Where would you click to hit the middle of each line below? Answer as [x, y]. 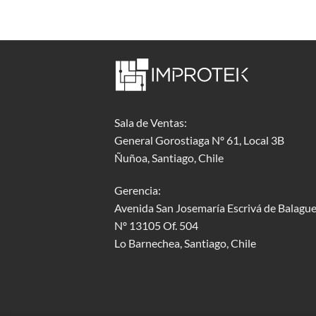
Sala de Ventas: [151, 122]
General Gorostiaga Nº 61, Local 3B [199, 140]
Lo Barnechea [147, 243]
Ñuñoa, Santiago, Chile [169, 157]
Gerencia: [138, 190]
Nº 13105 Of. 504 [156, 225]
